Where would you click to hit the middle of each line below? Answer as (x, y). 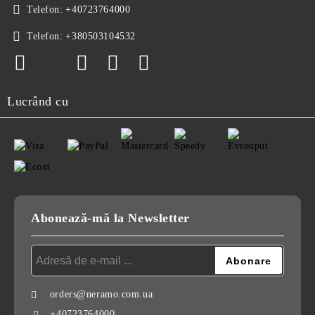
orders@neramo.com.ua (101, 294)
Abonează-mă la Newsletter (110, 218)
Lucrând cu (38, 101)
